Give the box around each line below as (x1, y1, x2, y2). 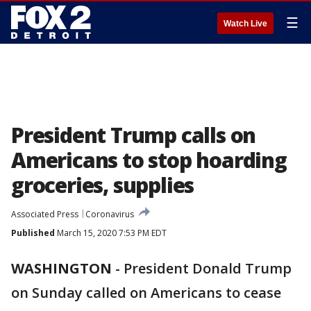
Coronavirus (85, 208, 134, 220)
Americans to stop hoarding (11, 146, 287, 174)
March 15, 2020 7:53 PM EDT (55, 227, 167, 239)
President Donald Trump (124, 259, 292, 278)
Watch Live (224, 19, 267, 28)
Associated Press (11, 208, 78, 220)
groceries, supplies (11, 171, 194, 199)
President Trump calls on (11, 121, 256, 149)
